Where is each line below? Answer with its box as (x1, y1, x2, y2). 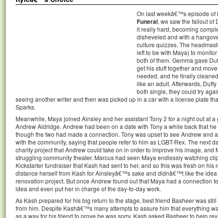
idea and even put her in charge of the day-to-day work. (16, 184, 161, 193)
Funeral (137, 17, 158, 26)
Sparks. (16, 103, 36, 111)
